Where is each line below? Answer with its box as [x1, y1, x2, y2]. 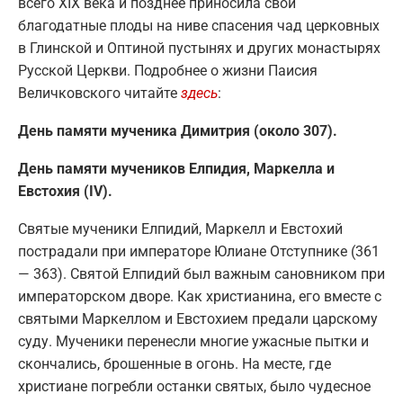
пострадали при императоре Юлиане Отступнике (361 [18, 242, 380, 260]
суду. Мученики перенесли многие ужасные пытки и [18, 332, 369, 350]
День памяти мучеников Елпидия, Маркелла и [18, 159, 335, 177]
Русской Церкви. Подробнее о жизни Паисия [18, 61, 318, 79]
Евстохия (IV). [18, 182, 112, 200]
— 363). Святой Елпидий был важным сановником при [18, 264, 385, 282]
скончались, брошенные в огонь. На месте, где [18, 354, 331, 372]
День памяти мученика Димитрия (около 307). [18, 121, 337, 139]
